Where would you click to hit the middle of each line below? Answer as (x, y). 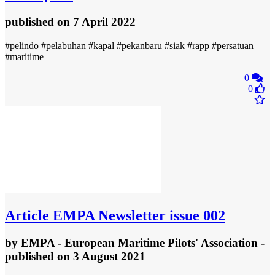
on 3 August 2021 (101, 256)
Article (27, 215)
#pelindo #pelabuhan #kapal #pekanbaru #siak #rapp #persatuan (129, 45)
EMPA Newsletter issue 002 (137, 215)
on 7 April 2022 (96, 22)
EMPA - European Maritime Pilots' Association (139, 242)
